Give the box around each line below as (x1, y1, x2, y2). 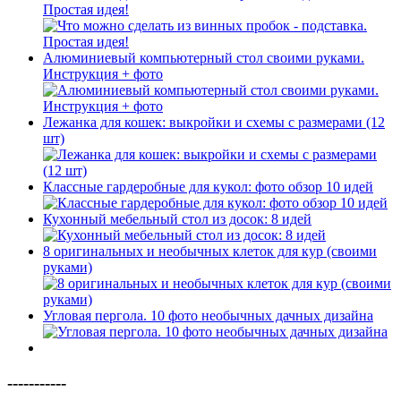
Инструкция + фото (43, 66, 163, 82)
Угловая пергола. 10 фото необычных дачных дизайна (43, 308, 373, 324)
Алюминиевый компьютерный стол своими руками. (43, 50, 364, 66)
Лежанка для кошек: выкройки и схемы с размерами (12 (43, 115, 385, 131)
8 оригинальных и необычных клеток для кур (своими (43, 243, 377, 260)
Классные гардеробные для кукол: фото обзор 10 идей (43, 179, 373, 195)
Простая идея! (43, 2, 129, 18)
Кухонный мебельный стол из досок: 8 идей (43, 211, 311, 227)
